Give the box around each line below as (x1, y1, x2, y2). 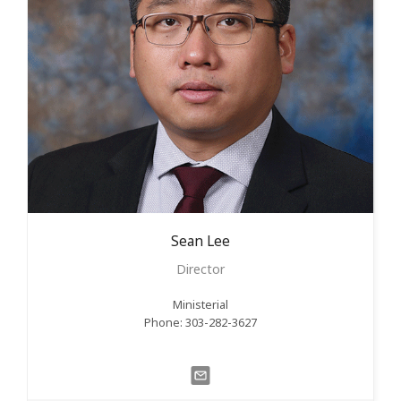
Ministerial (172, 296, 228, 312)
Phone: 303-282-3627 (143, 314, 257, 330)
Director (175, 260, 225, 277)
